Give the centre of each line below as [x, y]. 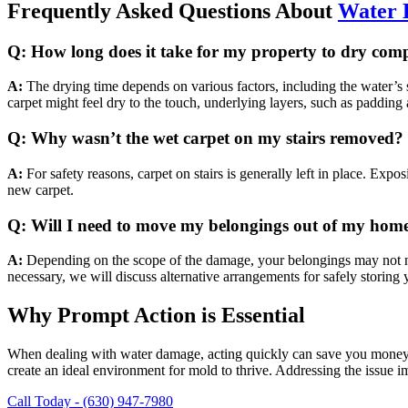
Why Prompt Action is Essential [156, 316]
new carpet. [41, 189]
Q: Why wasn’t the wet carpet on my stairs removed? [205, 138]
